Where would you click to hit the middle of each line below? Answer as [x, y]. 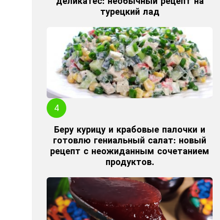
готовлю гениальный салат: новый [130, 140]
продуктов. [130, 162]
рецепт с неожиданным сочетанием [130, 151]
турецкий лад [130, 12]
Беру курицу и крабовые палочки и [130, 130]
